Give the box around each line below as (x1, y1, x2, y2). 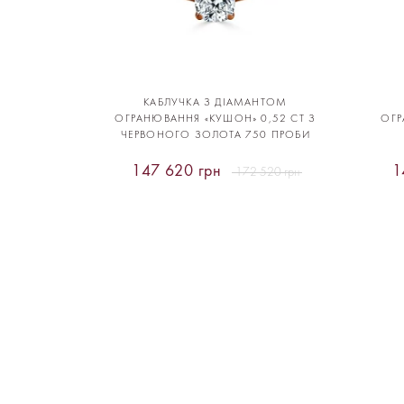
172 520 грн (234, 165, 299, 179)
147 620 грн (131, 161, 222, 180)
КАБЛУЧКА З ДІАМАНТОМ (143, 96, 288, 108)
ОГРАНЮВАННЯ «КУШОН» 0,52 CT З (115, 113, 317, 124)
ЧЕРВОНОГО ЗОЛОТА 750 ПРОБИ (120, 129, 310, 141)
